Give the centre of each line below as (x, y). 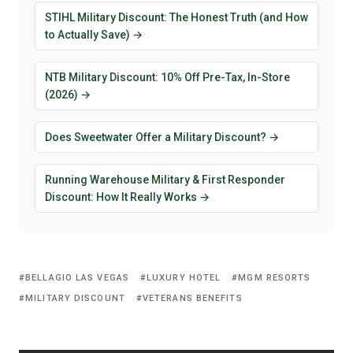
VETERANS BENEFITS (192, 298)
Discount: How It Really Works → (127, 197)
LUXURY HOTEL (184, 277)
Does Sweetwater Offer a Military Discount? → (162, 137)
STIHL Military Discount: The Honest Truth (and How (176, 17)
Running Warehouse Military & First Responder (165, 179)
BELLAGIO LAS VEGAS (77, 277)
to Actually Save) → (94, 34)
